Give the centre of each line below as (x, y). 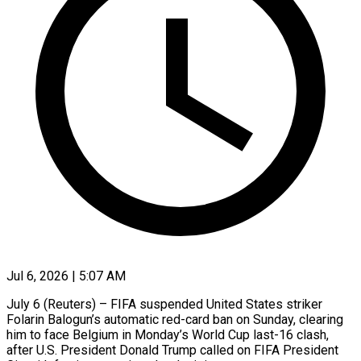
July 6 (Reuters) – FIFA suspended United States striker (164, 304)
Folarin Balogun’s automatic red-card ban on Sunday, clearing (175, 319)
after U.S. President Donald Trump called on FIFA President (172, 350)
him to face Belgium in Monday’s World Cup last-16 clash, (168, 334)
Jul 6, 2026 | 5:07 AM (66, 276)
